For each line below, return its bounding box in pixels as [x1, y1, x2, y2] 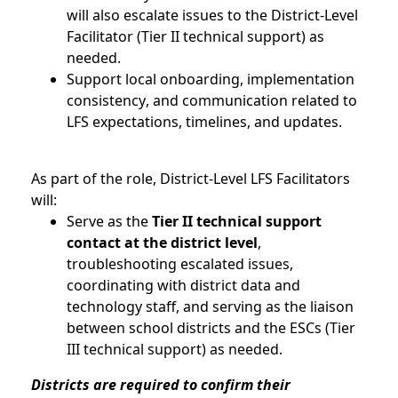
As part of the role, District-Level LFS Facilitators [31, 169, 350, 189]
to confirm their [179, 375, 291, 395]
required [116, 375, 179, 395]
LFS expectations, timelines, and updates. [67, 112, 346, 132]
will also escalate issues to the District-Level [67, 5, 358, 26]
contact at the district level [67, 233, 258, 253]
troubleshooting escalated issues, [67, 254, 293, 275]
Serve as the [67, 211, 152, 232]
